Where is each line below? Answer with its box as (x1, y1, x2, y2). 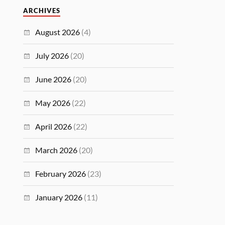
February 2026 (35, 169, 86, 178)
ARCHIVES (23, 7, 61, 15)
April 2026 (35, 122, 72, 131)
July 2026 (35, 51, 69, 60)
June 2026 (35, 74, 72, 84)
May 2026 (35, 98, 71, 107)
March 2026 (35, 145, 78, 155)
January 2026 (35, 192, 83, 202)
